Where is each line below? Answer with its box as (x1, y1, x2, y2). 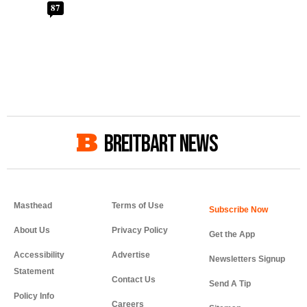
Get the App (209, 230, 256, 240)
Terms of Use (111, 201, 164, 211)
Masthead (14, 201, 52, 211)
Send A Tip (209, 279, 251, 289)
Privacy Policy (111, 225, 168, 236)
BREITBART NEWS (104, 130, 218, 160)
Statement (14, 267, 54, 277)
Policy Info (14, 291, 54, 302)
